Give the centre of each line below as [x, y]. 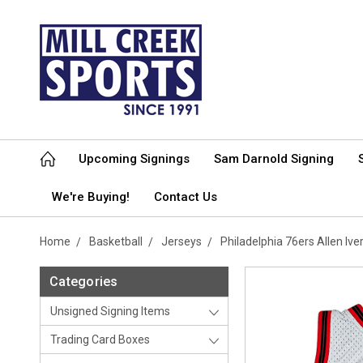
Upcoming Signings [134, 159]
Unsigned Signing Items [110, 311]
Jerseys [181, 241]
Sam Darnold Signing [274, 159]
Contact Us [186, 197]
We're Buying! [91, 197]
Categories [84, 282]
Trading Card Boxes [100, 340]
